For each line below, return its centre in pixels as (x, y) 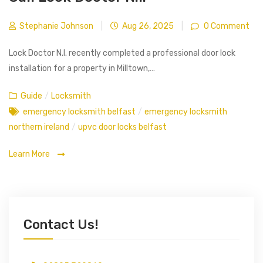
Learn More (30, 154)
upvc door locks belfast (122, 127)
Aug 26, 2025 (147, 26)
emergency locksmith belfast (79, 112)
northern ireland (39, 127)
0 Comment (226, 26)
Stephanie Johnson (55, 26)
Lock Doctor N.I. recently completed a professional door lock (122, 53)
